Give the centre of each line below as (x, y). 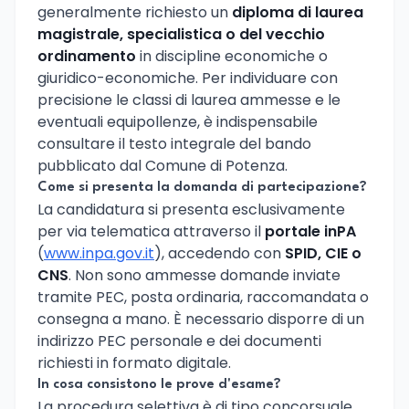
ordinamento (87, 56)
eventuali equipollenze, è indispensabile (178, 121)
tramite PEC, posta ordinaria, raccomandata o (203, 297)
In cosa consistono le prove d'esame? (159, 384)
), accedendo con (220, 253)
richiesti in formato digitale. (134, 362)
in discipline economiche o (232, 56)
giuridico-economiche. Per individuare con (188, 78)
